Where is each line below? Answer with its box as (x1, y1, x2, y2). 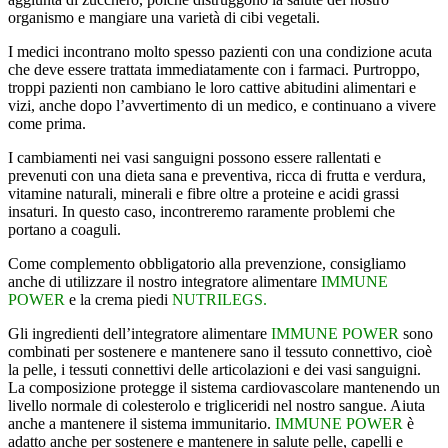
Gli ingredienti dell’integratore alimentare (8, 325, 271, 343)
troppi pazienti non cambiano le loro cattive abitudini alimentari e (8, 79, 416, 97)
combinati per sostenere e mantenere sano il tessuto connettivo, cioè (8, 343, 432, 361)
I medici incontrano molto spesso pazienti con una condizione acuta (8, 43, 432, 61)
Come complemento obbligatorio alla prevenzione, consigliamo (8, 255, 406, 273)
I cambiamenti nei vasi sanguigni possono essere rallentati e (8, 149, 381, 167)
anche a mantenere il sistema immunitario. (8, 415, 275, 433)
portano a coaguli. (8, 221, 121, 239)
